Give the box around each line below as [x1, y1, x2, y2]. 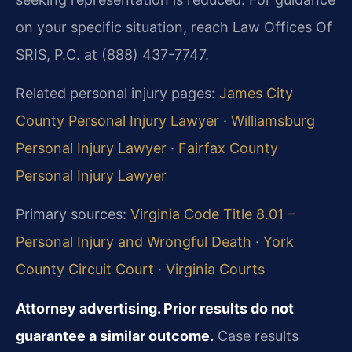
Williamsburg [231, 112, 315, 129]
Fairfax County [178, 139, 278, 156]
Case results [214, 327, 299, 344]
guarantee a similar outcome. [16, 327, 214, 344]
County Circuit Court [16, 261, 154, 278]
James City [219, 84, 293, 101]
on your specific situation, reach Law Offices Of [16, 18, 332, 35]
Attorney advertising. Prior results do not [16, 299, 294, 317]
